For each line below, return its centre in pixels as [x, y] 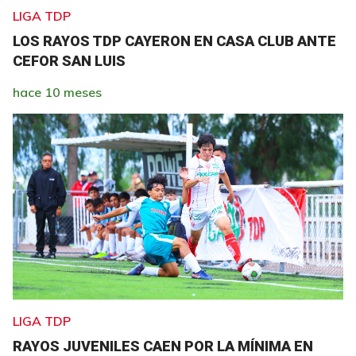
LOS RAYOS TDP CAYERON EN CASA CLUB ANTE [174, 41]
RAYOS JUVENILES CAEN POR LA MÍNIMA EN [163, 346]
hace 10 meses [57, 92]
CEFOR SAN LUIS [69, 61]
